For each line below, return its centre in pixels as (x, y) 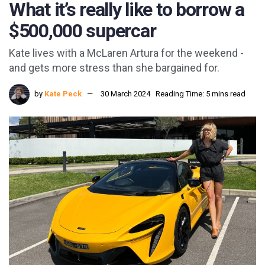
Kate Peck (63, 94)
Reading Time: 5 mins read (201, 94)
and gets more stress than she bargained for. (114, 68)
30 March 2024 (125, 94)
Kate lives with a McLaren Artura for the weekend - (126, 53)
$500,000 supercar (83, 30)
